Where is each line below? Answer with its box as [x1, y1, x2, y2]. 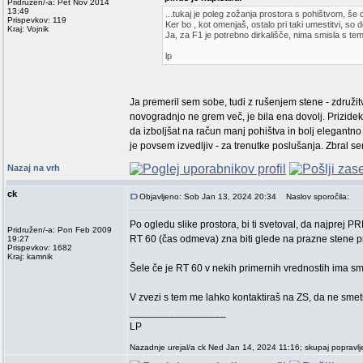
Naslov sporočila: [279, 192, 349, 201]
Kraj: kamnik [7, 252, 53, 261]
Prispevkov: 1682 [7, 243, 72, 252]
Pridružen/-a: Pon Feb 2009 [7, 225, 112, 234]
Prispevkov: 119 [7, 15, 66, 24]
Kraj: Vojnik [7, 24, 49, 33]
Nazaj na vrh [7, 163, 60, 173]
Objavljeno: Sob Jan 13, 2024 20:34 [139, 192, 276, 201]
